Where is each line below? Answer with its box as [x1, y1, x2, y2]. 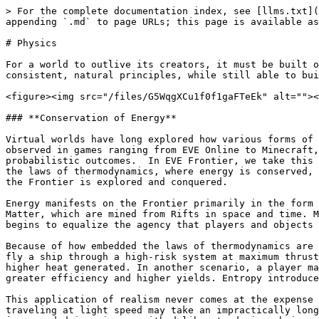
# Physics [6, 38, 57, 48]
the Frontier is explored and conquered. [6, 177, 228, 187]
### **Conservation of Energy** [6, 113, 177, 123]
